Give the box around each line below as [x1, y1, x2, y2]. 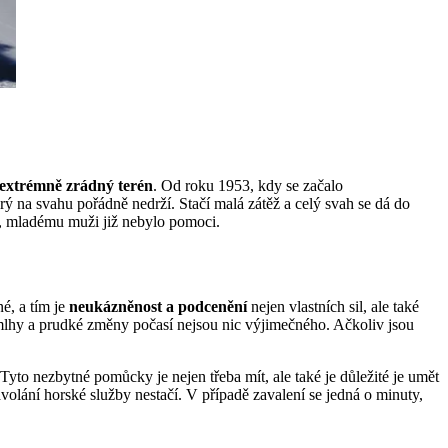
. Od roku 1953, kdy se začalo [153, 176, 343, 194]
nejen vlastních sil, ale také [247, 297, 419, 315]
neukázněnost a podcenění [69, 297, 247, 315]
